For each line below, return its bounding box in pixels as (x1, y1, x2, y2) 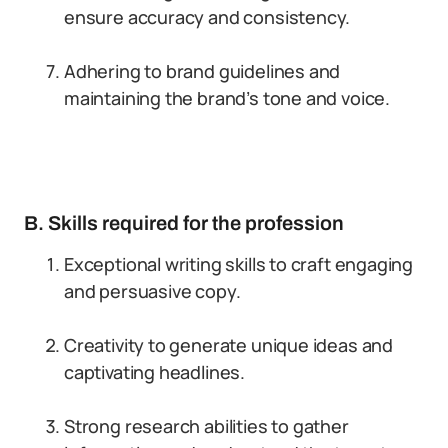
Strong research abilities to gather (64, 414, 349, 438)
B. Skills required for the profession (24, 212, 344, 234)
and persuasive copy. (64, 279, 241, 303)
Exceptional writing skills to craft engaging (64, 252, 414, 276)
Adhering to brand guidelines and (64, 59, 341, 83)
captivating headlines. (64, 360, 246, 384)
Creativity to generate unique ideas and (64, 333, 393, 357)
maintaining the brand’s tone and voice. (64, 86, 390, 110)
